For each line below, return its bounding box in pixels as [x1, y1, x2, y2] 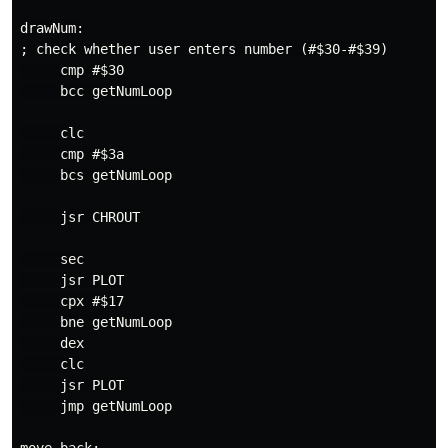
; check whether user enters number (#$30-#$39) [20, 41, 388, 57]
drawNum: [20, 20, 84, 36]
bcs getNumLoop [20, 167, 172, 183]
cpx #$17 [20, 293, 124, 309]
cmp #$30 [20, 62, 124, 78]
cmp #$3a [20, 146, 124, 162]
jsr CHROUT [20, 209, 140, 225]
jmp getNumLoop [20, 398, 172, 414]
